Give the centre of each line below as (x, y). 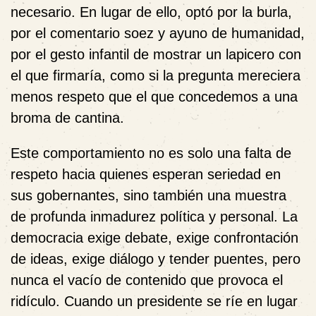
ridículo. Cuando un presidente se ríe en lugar (154, 301)
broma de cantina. (67, 118)
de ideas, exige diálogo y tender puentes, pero (156, 259)
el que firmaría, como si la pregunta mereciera (156, 75)
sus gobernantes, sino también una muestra (148, 195)
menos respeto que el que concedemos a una (154, 97)
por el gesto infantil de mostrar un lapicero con (156, 54)
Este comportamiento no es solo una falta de (151, 153)
